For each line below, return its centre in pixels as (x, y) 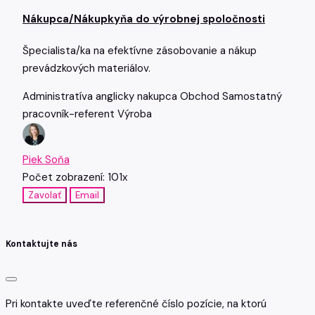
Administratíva (59, 96)
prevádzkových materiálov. (86, 68)
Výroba (135, 114)
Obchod (201, 96)
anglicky (116, 96)
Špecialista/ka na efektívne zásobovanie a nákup (140, 50)
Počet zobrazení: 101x (75, 177)
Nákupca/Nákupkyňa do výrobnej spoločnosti (144, 19)
